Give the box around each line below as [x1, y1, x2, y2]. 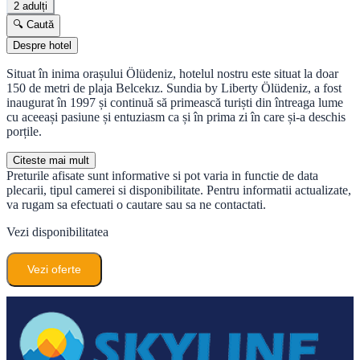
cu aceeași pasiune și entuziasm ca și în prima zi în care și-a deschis [6, 109, 346, 124]
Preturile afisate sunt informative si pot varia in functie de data [6, 168, 318, 182]
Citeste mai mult [13, 153, 89, 166]
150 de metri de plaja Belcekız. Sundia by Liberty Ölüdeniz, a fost [6, 80, 342, 95]
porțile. [6, 124, 42, 138]
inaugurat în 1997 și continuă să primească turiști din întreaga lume [6, 95, 343, 109]
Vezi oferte [27, 262, 81, 276]
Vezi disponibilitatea [6, 224, 108, 239]
